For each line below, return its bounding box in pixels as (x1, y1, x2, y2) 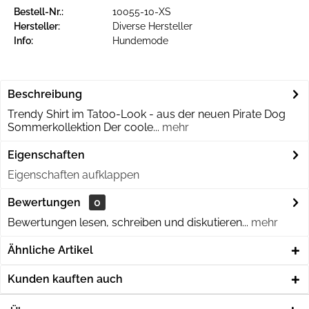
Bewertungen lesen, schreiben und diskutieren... (8, 216, 248, 229)
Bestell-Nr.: (14, 6, 63, 17)
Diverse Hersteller (112, 21, 192, 32)
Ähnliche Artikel (8, 243, 93, 257)
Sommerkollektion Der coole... (8, 121, 159, 134)
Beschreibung (8, 88, 82, 101)
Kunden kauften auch (8, 272, 123, 286)
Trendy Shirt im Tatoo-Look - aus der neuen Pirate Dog (8, 108, 286, 121)
